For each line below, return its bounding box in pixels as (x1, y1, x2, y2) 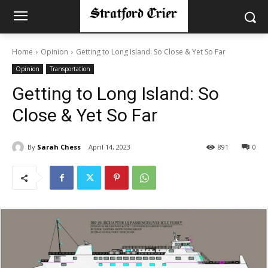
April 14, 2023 (89, 142, 130, 152)
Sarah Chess (37, 142, 81, 151)
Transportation (50, 65, 90, 73)
